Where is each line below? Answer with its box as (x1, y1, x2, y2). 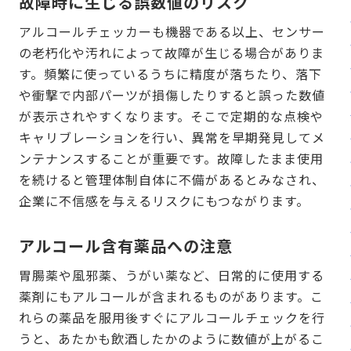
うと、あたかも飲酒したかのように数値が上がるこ (19, 329, 324, 349)
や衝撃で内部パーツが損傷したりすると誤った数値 (19, 85, 325, 105)
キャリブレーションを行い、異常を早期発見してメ (19, 128, 325, 147)
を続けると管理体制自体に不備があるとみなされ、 (19, 170, 325, 190)
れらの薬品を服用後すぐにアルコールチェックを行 (19, 308, 325, 327)
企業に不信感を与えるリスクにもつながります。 (19, 191, 309, 211)
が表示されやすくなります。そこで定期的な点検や (19, 107, 324, 126)
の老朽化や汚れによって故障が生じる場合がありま (19, 43, 324, 63)
